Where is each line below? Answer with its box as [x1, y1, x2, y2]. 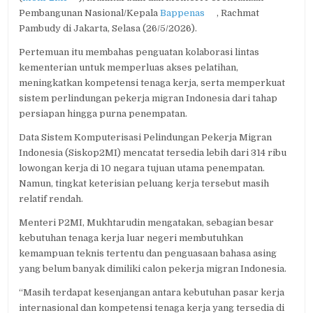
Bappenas [160, 7, 205, 18]
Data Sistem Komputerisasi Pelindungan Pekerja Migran [19, 131, 272, 143]
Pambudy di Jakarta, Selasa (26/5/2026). [19, 22, 198, 34]
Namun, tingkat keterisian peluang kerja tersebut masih [19, 177, 270, 189]
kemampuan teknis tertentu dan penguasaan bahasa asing [19, 247, 277, 259]
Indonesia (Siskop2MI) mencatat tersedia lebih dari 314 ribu [19, 147, 287, 158]
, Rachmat [217, 7, 260, 18]
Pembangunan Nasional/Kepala [19, 7, 161, 18]
